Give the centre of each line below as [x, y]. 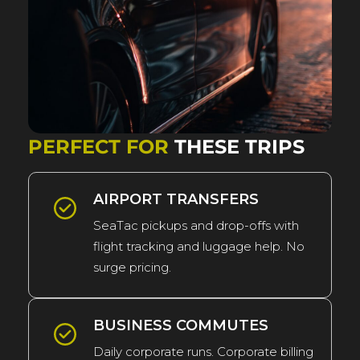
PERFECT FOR [98, 146]
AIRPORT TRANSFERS [176, 199]
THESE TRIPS [237, 146]
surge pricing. [132, 267]
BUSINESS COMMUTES [181, 325]
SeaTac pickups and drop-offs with [196, 225]
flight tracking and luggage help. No [199, 246]
